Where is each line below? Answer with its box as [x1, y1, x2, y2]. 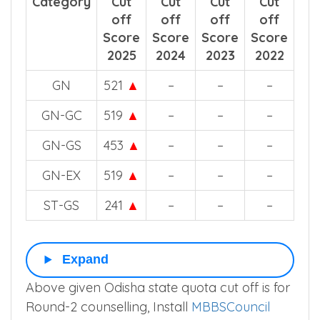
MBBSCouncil [191, 298, 270, 315]
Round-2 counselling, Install [26, 298, 191, 315]
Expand [61, 252, 109, 267]
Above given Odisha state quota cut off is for [26, 279, 290, 296]
